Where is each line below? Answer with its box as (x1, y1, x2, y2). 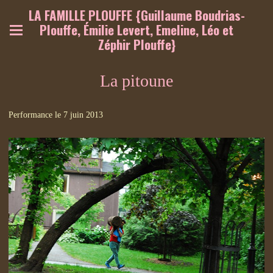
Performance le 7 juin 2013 (9, 110, 103, 119)
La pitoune (100, 71, 173, 90)
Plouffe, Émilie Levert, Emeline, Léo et (40, 20, 233, 39)
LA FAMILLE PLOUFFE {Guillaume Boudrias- (28, 5, 245, 24)
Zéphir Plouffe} (97, 35, 175, 54)
